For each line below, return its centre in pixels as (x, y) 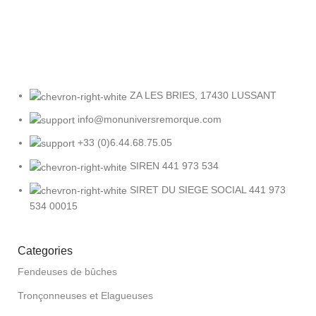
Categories (45, 250)
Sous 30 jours (42, 19)
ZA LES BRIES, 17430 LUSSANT (203, 96)
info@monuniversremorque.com (150, 119)
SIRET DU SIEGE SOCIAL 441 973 (208, 189)
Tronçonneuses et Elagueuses (85, 295)
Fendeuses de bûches (67, 271)
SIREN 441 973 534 (174, 166)
